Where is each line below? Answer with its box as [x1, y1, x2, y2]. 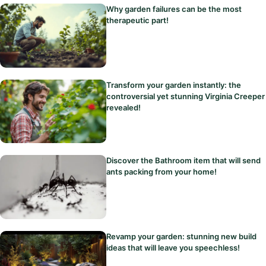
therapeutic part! [106, 15, 169, 25]
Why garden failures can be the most [106, 4, 242, 14]
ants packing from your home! [106, 167, 217, 177]
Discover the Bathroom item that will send [106, 156, 261, 166]
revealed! [106, 102, 141, 112]
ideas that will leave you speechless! [106, 242, 240, 252]
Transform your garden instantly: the [106, 80, 242, 90]
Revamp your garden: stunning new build [106, 231, 257, 241]
